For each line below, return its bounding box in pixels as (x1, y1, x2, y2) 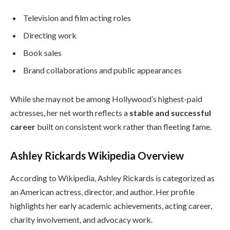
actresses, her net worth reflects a (10, 108, 129, 118)
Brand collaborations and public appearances (23, 65, 182, 75)
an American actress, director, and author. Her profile (10, 187, 195, 197)
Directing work (23, 30, 76, 41)
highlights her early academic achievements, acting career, (10, 201, 212, 211)
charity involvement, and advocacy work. (10, 215, 152, 225)
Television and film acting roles (23, 13, 131, 23)
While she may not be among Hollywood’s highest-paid (10, 94, 202, 104)
